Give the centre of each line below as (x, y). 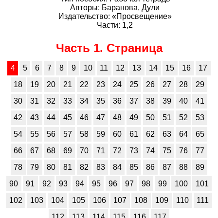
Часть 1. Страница (109, 48)
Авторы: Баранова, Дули (115, 8)
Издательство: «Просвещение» (115, 17)
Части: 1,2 (115, 25)
